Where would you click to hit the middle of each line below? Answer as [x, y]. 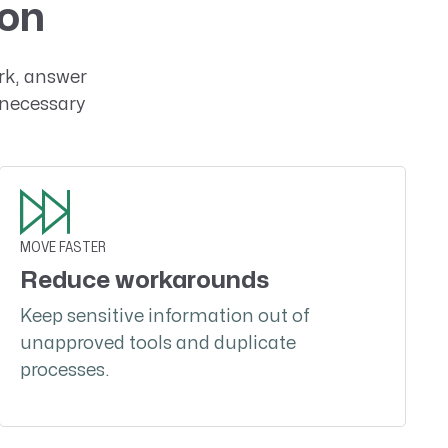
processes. [65, 371]
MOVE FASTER [63, 248]
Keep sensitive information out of [165, 317]
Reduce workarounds [145, 281]
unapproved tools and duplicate [158, 344]
